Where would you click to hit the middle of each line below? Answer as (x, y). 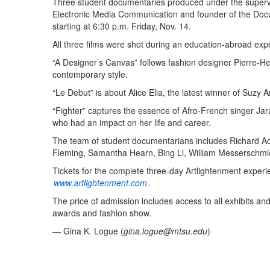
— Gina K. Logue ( (88, 231)
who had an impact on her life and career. (132, 123)
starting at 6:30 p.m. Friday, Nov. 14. (122, 26)
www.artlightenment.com (100, 183)
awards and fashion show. (102, 213)
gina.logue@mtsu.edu (165, 231)
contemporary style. (90, 74)
